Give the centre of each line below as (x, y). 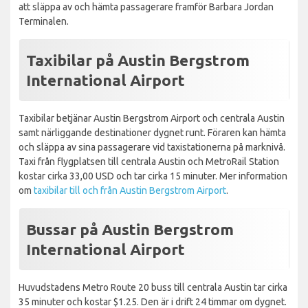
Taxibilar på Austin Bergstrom (138, 60)
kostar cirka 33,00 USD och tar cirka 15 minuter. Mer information (153, 176)
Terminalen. (44, 21)
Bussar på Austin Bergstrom (130, 229)
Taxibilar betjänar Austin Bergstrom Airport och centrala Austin (152, 118)
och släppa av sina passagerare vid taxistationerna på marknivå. (152, 147)
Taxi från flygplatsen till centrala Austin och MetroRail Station (149, 161)
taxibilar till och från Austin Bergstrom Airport (130, 190)
